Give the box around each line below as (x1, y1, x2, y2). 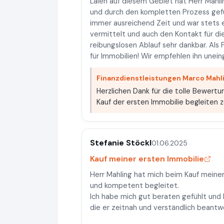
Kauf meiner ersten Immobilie (90, 153, 204, 164)
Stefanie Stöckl (90, 137, 151, 148)
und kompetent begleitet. (90, 180, 179, 190)
